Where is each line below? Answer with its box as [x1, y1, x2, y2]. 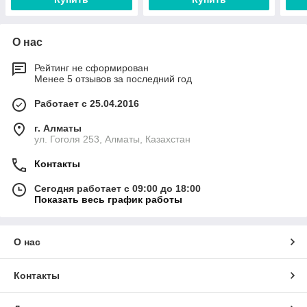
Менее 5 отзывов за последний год [34, 73, 192, 85]
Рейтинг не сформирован [34, 62, 149, 74]
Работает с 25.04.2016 [34, 98, 139, 110]
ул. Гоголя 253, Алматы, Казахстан [34, 134, 191, 145]
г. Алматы [34, 123, 82, 134]
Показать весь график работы [34, 194, 182, 206]
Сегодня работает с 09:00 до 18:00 [34, 183, 201, 195]
